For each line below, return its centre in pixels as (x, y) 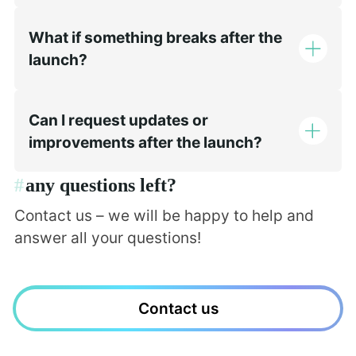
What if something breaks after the (155, 37)
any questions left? (101, 186)
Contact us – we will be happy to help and (164, 216)
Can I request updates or (118, 120)
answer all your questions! (107, 238)
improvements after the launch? (145, 142)
